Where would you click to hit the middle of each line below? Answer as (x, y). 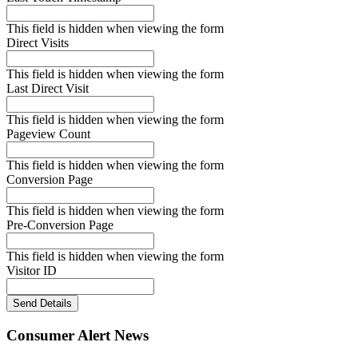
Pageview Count (48, 133)
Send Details (42, 303)
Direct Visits (38, 42)
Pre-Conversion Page (60, 225)
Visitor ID (32, 270)
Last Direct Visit (48, 88)
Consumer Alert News (78, 335)
